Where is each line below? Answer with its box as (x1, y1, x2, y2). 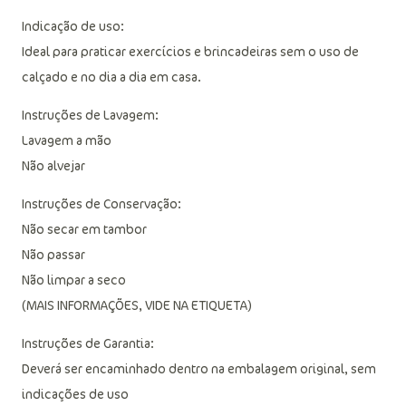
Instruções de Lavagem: (22, 142, 159, 159)
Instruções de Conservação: (22, 231, 181, 248)
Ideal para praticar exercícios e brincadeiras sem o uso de (22, 79, 359, 96)
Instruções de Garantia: (22, 371, 154, 388)
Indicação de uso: (22, 53, 124, 71)
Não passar (22, 282, 85, 299)
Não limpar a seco (22, 307, 126, 324)
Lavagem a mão (22, 168, 111, 185)
